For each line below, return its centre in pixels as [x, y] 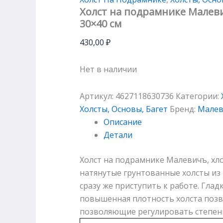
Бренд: [184, 109]
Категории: [198, 96]
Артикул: [98, 96]
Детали [118, 135]
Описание [123, 122]
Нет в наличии [108, 69]
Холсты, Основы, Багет [124, 109]
